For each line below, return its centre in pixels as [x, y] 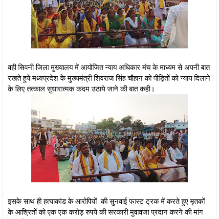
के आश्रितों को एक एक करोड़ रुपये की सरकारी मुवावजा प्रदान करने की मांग [105, 211]
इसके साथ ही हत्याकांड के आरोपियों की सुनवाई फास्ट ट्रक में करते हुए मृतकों [106, 201]
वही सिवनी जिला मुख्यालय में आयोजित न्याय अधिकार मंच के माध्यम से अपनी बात [109, 67]
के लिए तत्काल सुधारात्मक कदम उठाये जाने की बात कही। [81, 88]
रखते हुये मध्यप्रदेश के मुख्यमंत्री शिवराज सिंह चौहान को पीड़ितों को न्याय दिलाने [109, 77]
